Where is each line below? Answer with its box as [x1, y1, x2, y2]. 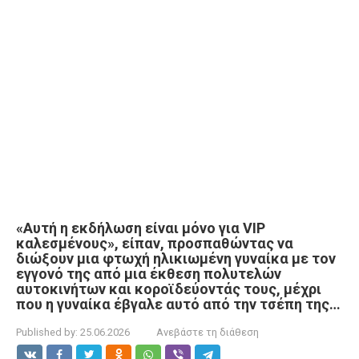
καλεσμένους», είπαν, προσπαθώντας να [16, 234, 293, 252]
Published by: [16, 325, 78, 338]
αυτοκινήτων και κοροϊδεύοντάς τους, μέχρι [16, 280, 321, 297]
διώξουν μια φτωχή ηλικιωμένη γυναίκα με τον [16, 249, 336, 267]
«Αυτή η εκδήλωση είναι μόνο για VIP [16, 219, 265, 236]
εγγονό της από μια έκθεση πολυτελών [16, 264, 281, 282]
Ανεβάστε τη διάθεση [156, 325, 259, 338]
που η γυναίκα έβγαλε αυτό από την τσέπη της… [16, 295, 341, 313]
